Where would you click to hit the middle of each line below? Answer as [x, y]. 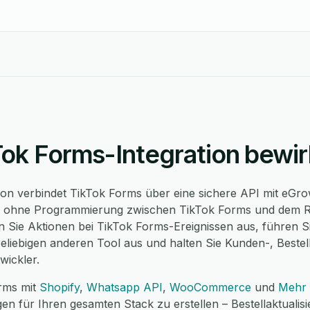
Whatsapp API [125, 287]
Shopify [60, 287]
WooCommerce [210, 287]
